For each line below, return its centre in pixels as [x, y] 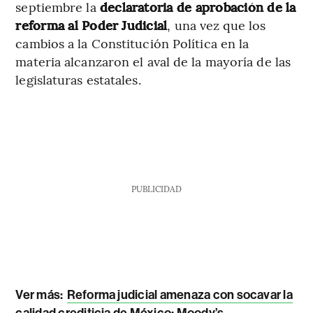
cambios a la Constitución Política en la [132, 43]
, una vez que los [217, 24]
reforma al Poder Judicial [92, 24]
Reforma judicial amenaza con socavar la [180, 294]
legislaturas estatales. [78, 79]
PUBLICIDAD [156, 188]
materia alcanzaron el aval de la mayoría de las [153, 61]
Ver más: [41, 294]
